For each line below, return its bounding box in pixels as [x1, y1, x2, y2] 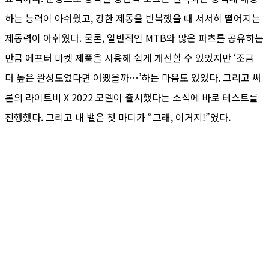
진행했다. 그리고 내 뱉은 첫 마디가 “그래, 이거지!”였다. [5, 109, 231, 124]
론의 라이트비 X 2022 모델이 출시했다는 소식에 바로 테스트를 [5, 89, 258, 104]
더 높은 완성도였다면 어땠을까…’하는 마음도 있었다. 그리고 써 [5, 70, 261, 85]
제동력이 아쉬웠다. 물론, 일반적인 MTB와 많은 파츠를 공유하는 [5, 30, 264, 45]
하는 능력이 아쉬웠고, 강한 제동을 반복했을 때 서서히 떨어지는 [5, 10, 261, 25]
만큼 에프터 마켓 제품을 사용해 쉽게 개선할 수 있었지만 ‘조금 [5, 50, 254, 65]
